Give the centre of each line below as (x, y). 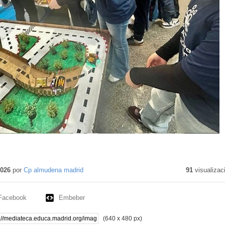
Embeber (72, 197)
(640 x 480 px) (122, 219)
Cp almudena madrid (53, 170)
